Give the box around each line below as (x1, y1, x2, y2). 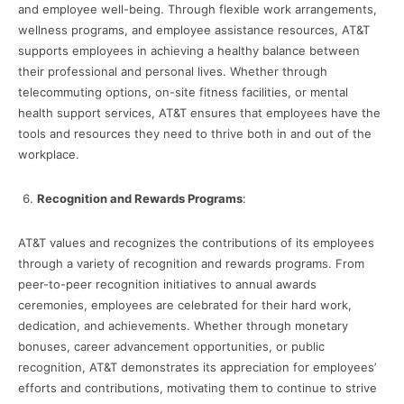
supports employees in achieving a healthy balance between (18, 43, 360, 59)
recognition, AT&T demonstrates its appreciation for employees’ (18, 360, 376, 375)
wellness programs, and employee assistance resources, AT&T (18, 23, 370, 38)
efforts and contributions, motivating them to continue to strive (18, 381, 377, 396)
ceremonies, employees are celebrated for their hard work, (18, 298, 352, 313)
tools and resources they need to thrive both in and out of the (18, 126, 372, 142)
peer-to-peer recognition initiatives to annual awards (18, 277, 317, 292)
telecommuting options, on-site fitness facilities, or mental (18, 85, 348, 100)
